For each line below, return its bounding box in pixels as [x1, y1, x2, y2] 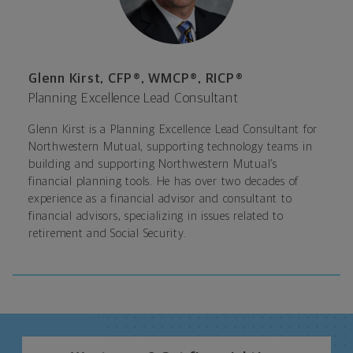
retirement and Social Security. [28, 228, 187, 240]
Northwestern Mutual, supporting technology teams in [28, 141, 313, 154]
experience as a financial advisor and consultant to [28, 193, 292, 206]
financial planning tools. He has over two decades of [28, 176, 299, 188]
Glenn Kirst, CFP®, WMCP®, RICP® [28, 72, 243, 87]
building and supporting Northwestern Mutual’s [28, 158, 277, 171]
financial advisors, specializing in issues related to [28, 210, 284, 223]
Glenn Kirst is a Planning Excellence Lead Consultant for [28, 124, 318, 136]
